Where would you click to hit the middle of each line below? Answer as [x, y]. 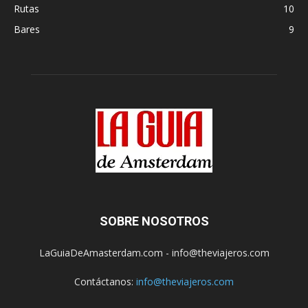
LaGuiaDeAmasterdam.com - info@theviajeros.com [154, 252]
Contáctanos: [105, 281]
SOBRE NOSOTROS [154, 221]
